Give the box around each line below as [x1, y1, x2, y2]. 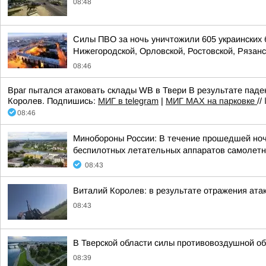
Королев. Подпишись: [8, 96, 98, 106]
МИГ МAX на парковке [166, 96, 257, 106]
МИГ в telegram [98, 96, 159, 106]
